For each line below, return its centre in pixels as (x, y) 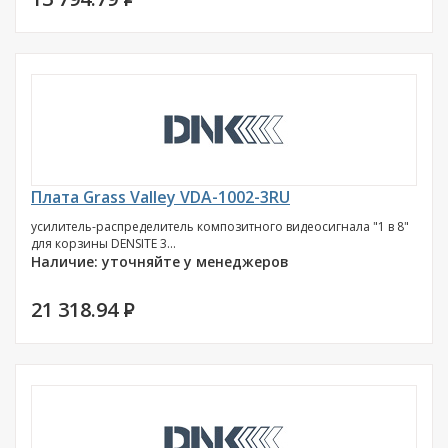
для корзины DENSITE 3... (103, 243)
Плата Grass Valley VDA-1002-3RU (160, 197)
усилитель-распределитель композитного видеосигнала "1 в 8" (220, 226)
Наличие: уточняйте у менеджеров (160, 261)
